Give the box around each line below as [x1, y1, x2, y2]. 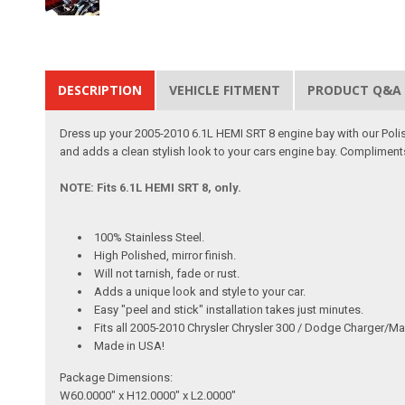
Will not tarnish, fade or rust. [94, 266, 240, 280]
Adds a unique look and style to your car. [94, 284, 306, 298]
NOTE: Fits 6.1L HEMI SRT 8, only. [60, 180, 242, 194]
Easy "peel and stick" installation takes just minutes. [94, 302, 364, 316]
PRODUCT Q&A [307, 80, 402, 99]
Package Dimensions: [60, 370, 174, 384]
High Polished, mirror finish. [94, 248, 237, 262]
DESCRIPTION [58, 80, 143, 99]
